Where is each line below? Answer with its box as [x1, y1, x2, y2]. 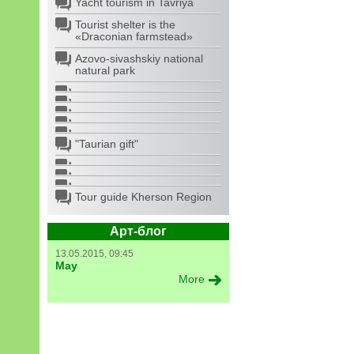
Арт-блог [110, 224, 167, 238]
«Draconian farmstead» [75, 30, 193, 43]
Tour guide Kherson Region [75, 190, 212, 203]
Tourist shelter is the [75, 18, 175, 31]
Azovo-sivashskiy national [75, 52, 203, 65]
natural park [75, 64, 135, 77]
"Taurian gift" [75, 137, 138, 150]
